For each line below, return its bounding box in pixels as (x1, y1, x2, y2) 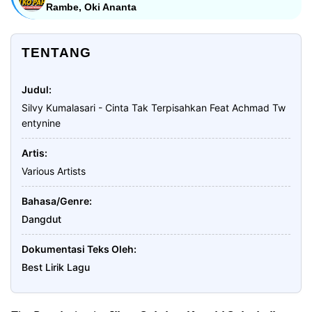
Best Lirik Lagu (22, 261, 90, 273)
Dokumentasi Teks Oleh (22, 243, 134, 255)
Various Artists (22, 165, 86, 177)
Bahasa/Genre (22, 195, 89, 207)
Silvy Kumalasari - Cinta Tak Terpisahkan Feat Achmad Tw (22, 102, 286, 114)
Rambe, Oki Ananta (46, 1, 137, 13)
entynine (22, 117, 61, 129)
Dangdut (22, 213, 61, 225)
